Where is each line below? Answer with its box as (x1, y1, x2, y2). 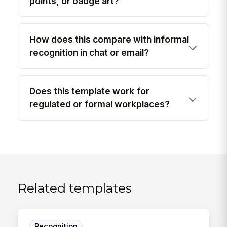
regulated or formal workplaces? (29, 99, 170, 110)
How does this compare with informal (29, 33, 190, 45)
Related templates (18, 180, 132, 196)
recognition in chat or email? (29, 47, 149, 58)
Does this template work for (29, 86, 150, 97)
